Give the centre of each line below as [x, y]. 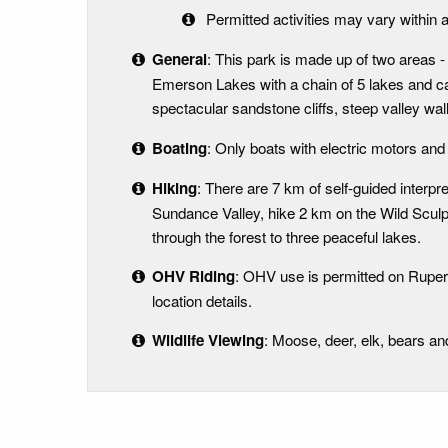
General [179, 59]
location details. [201, 300]
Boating [179, 147]
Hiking [174, 187]
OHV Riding [193, 275]
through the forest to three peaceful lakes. [286, 236]
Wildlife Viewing [207, 340]
